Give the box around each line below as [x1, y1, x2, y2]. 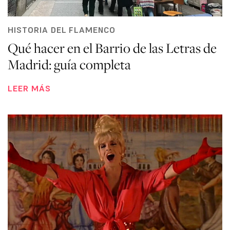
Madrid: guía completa [8, 54, 131, 74]
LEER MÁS [8, 83, 51, 93]
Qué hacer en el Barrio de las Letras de [8, 38, 217, 57]
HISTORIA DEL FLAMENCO [8, 25, 116, 35]
